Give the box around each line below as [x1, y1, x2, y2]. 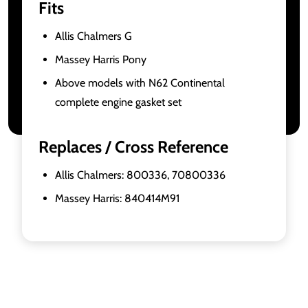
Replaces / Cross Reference [38, 136, 228, 157]
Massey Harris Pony [55, 52, 146, 66]
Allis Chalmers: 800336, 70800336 [55, 168, 225, 181]
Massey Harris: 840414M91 [55, 191, 179, 205]
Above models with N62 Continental [55, 76, 225, 89]
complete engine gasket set [55, 95, 181, 109]
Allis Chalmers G [55, 29, 132, 43]
